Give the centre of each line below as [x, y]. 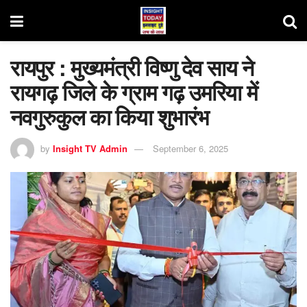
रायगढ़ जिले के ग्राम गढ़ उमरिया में [134, 92]
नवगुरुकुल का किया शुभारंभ [110, 116]
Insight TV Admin [90, 148]
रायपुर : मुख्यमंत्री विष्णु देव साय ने [132, 67]
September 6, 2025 [191, 148]
